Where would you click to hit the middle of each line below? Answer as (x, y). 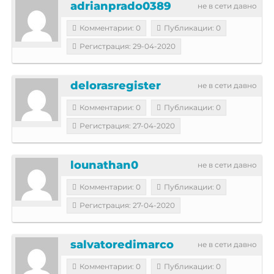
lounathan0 (104, 165)
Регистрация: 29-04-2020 (128, 46)
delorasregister (116, 85)
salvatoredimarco (122, 244)
